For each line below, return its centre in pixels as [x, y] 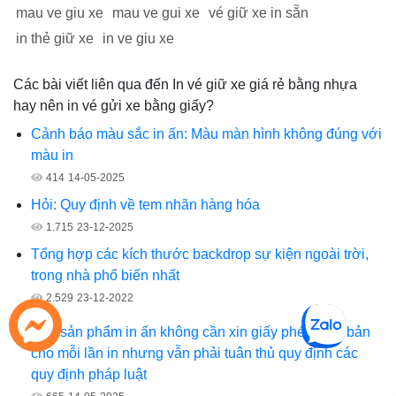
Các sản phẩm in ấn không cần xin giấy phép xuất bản [201, 332]
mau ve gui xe [156, 13]
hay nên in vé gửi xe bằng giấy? [114, 106]
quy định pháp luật [89, 375]
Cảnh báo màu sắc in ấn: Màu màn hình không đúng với [206, 134]
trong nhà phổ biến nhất [105, 276]
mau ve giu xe [60, 13]
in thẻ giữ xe [55, 39]
